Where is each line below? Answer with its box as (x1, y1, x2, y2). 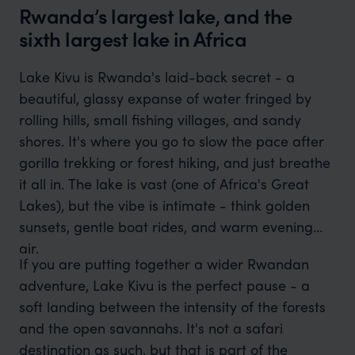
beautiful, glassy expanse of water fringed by (18, 88, 311, 108)
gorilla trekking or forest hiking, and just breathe (18, 152, 330, 172)
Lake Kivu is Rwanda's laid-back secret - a (18, 67, 295, 86)
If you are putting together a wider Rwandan (18, 254, 309, 273)
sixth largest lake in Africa (19, 24, 247, 53)
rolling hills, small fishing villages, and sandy (18, 109, 301, 129)
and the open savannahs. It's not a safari (18, 318, 283, 338)
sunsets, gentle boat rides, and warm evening (18, 216, 313, 236)
